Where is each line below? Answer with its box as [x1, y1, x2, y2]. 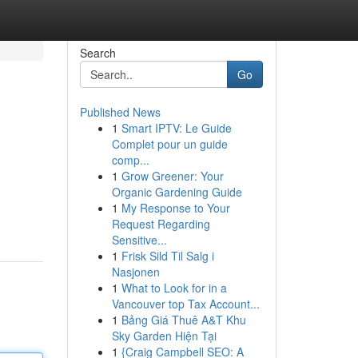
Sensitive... [111, 232, 167, 248]
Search [79, 45, 116, 61]
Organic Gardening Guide [111, 184, 242, 200]
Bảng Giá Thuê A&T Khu [121, 312, 246, 328]
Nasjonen [111, 264, 160, 280]
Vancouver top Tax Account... [111, 296, 260, 312]
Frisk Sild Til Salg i [121, 248, 214, 264]
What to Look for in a [121, 280, 227, 296]
